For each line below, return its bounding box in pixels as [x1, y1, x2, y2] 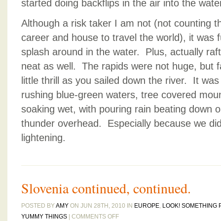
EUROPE [134, 202, 159, 209]
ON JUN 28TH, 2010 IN [69, 202, 134, 209]
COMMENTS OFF [72, 213, 119, 220]
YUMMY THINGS [21, 213, 67, 220]
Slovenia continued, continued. [21, 179, 191, 197]
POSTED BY [21, 202, 56, 209]
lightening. [21, 132, 66, 143]
